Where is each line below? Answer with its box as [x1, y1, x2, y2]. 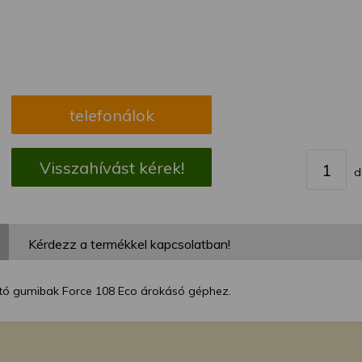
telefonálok [69, 105, 154, 125]
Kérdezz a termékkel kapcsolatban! [28, 236, 230, 252]
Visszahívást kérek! [39, 158, 184, 178]
